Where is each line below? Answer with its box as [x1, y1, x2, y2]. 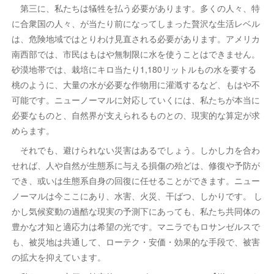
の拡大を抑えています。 [11, 250, 106, 263]
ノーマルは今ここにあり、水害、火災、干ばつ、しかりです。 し [11, 189, 262, 202]
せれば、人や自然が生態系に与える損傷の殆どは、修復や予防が [11, 158, 260, 171]
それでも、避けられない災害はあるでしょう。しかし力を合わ [11, 143, 260, 156]
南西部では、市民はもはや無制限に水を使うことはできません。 [11, 47, 260, 60]
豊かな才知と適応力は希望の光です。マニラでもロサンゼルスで [11, 220, 260, 232]
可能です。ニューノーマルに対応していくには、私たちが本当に [11, 93, 260, 106]
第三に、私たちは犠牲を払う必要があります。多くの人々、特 [11, 1, 260, 14]
